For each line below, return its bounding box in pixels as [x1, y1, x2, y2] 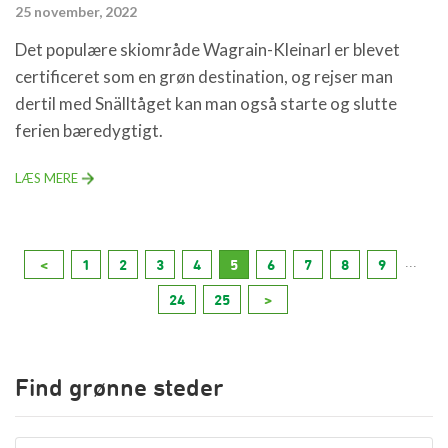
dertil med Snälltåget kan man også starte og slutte [15, 92, 397, 114]
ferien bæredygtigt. [15, 119, 163, 141]
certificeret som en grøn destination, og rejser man [15, 65, 393, 87]
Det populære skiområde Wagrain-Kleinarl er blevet [15, 38, 400, 60]
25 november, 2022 [15, 2, 137, 20]
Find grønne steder [15, 372, 224, 401]
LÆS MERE [15, 169, 78, 186]
